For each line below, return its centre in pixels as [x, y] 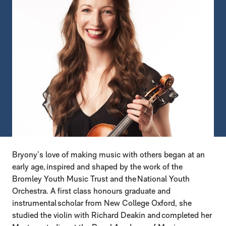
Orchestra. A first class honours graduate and [91, 191]
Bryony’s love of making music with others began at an [108, 155]
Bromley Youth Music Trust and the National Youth [101, 179]
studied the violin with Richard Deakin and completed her [112, 215]
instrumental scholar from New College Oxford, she [102, 203]
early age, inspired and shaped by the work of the [97, 167]
